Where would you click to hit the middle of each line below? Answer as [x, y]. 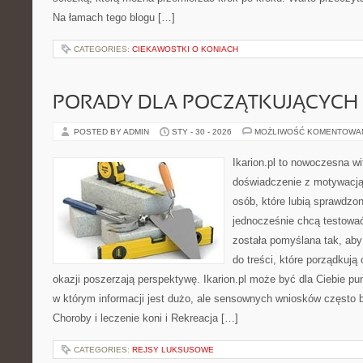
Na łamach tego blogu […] [114, 17]
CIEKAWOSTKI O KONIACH [185, 49]
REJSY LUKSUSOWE [173, 350]
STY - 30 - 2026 [202, 132]
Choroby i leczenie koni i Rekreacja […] [145, 318]
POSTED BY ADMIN [113, 132]
